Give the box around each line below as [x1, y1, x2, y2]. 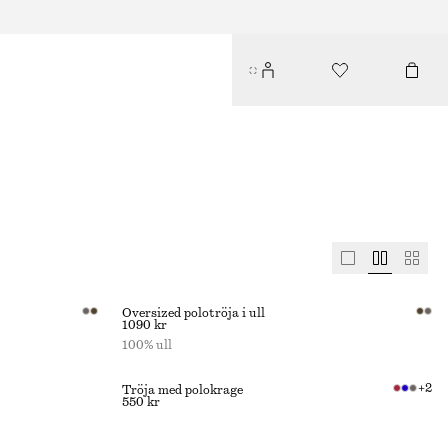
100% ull [122, 339, 172, 351]
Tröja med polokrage [122, 384, 243, 396]
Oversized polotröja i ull [122, 307, 265, 319]
